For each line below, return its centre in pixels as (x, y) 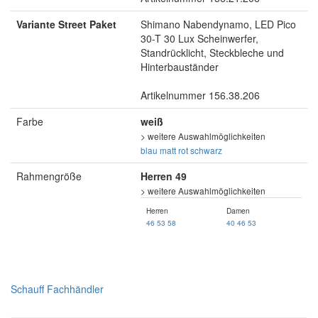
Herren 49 (164, 176)
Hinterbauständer (180, 67)
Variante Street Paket (66, 24)
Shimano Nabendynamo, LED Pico (218, 24)
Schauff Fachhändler (57, 289)
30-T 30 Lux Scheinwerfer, (199, 39)
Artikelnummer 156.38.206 (200, 95)
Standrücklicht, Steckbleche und (212, 53)
